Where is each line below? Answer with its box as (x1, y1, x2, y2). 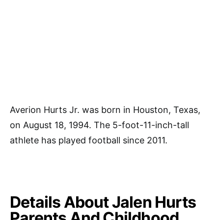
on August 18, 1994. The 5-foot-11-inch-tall (10, 119, 189, 130)
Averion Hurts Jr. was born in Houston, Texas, (10, 104, 200, 115)
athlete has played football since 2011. (10, 135, 167, 145)
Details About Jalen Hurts (10, 192, 196, 212)
